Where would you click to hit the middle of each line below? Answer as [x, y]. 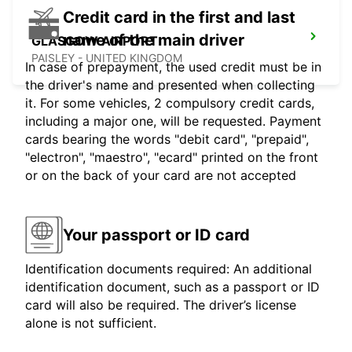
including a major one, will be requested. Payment [173, 121]
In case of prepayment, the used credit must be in [173, 67]
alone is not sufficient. [91, 323]
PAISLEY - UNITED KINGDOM [107, 58]
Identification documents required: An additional [169, 269]
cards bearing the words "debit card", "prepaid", [167, 139]
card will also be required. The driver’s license [161, 305]
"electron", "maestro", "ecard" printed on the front [172, 158]
